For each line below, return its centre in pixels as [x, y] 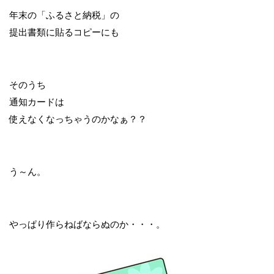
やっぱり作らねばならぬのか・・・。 [87, 224]
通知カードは [37, 102]
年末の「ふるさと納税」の [64, 15]
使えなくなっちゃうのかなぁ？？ [78, 119]
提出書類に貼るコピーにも [64, 32]
